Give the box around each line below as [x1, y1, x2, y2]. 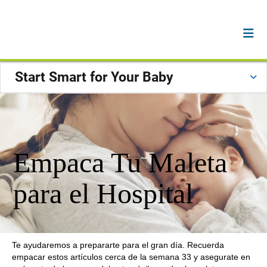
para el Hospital [13, 178, 193, 209]
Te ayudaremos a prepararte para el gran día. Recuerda [12, 240, 224, 250]
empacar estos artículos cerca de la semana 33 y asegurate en [12, 252, 250, 262]
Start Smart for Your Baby [15, 69, 173, 85]
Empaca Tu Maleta [13, 147, 227, 178]
